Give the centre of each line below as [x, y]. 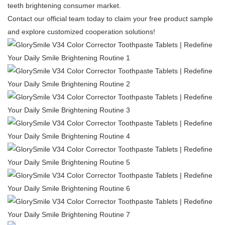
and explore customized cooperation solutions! [81, 32]
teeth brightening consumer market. [64, 6]
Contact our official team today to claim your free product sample [110, 19]
